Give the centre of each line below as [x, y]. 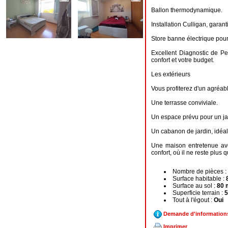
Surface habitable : [199, 179]
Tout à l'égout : [193, 200]
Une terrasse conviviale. [184, 103]
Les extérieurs [171, 74]
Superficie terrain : [198, 193]
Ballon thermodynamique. [187, 10]
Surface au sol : [195, 186]
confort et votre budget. [183, 60]
